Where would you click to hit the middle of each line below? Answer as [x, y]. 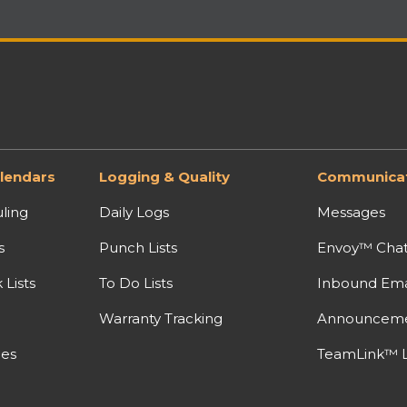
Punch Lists [139, 247]
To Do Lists [136, 283]
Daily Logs [134, 212]
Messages [351, 212]
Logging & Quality [165, 176]
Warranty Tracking [161, 318]
